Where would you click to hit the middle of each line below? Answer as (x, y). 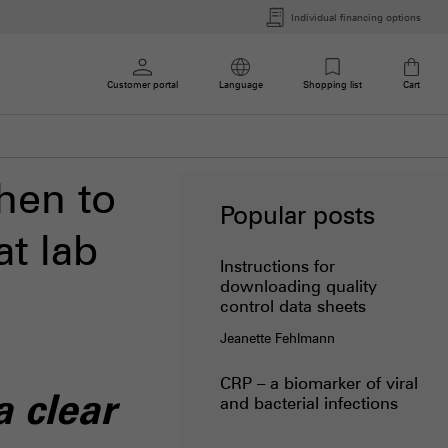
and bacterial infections (308, 402)
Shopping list (332, 85)
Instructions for (277, 266)
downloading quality (298, 286)
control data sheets (292, 306)
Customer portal (143, 85)
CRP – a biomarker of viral (318, 382)
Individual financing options (356, 16)
